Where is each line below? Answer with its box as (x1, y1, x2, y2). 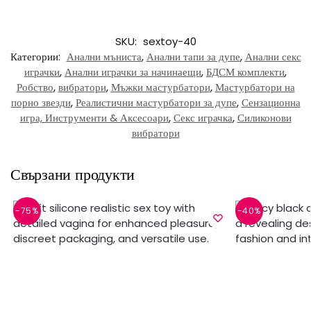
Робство (16, 79, 53, 94)
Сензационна (241, 94, 301, 110)
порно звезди (10, 94, 71, 110)
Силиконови (237, 110, 292, 125)
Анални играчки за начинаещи (65, 64, 201, 79)
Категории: (10, 49, 63, 64)
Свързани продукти (10, 163, 135, 185)
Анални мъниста (66, 49, 142, 64)
